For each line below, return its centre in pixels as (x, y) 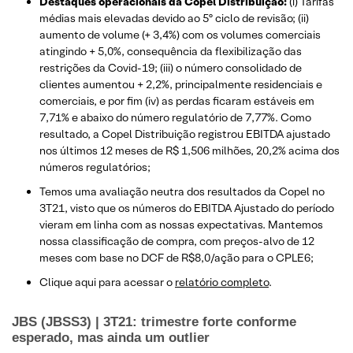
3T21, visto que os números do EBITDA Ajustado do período (187, 208)
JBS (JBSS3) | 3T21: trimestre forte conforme (154, 322)
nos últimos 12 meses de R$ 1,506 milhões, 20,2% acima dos (190, 151)
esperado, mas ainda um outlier (111, 338)
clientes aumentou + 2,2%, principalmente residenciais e (181, 85)
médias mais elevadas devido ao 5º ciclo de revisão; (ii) (174, 19)
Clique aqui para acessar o (107, 282)
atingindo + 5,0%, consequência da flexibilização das (171, 52)
